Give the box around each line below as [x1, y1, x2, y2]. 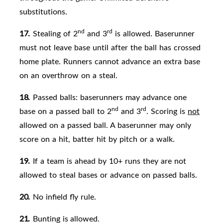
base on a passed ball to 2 [19, 106, 111, 117]
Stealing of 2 [32, 28, 78, 39]
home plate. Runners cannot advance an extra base [19, 56, 200, 67]
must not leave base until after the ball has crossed [19, 42, 201, 53]
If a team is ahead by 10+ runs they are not [32, 155, 186, 167]
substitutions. [19, 6, 67, 17]
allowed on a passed [19, 119, 91, 131]
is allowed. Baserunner [112, 28, 195, 39]
